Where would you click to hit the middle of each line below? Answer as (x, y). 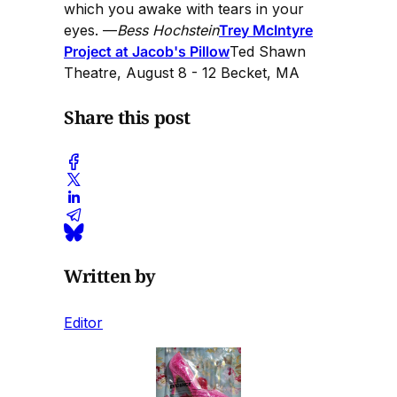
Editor (83, 322)
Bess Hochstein (168, 30)
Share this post (127, 118)
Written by (110, 276)
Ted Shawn (268, 51)
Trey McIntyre (266, 30)
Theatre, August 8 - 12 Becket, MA (182, 72)
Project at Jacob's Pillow (147, 51)
